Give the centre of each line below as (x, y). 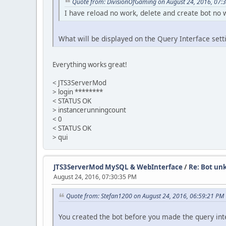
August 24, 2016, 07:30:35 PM (95, 177)
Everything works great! (90, 65)
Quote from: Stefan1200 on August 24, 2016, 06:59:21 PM (145, 196)
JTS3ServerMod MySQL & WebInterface (118, 167)
